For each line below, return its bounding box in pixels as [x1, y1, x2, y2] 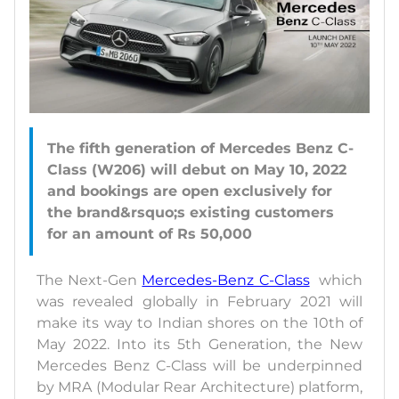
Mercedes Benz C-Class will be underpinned [37, 357, 362, 375]
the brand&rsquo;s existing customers [47, 204, 334, 222]
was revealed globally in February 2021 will [37, 293, 362, 311]
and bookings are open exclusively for [47, 183, 332, 200]
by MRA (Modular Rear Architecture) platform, [37, 379, 362, 396]
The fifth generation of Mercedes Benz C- [47, 140, 354, 158]
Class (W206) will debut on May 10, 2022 [47, 161, 346, 179]
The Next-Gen [37, 272, 142, 289]
